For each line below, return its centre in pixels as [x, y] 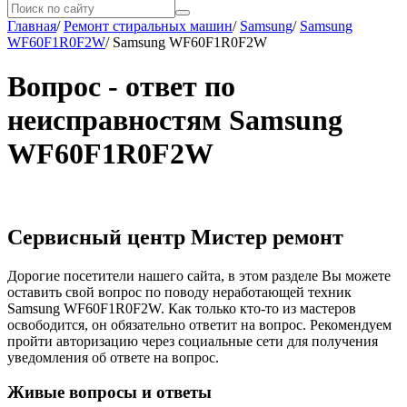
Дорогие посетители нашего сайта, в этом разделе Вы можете [199, 275]
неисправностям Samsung [175, 120]
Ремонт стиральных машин [148, 26]
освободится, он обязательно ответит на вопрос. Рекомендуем [199, 324]
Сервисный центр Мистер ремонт [175, 237]
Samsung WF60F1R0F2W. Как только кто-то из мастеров [182, 308]
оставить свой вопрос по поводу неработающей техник [179, 292]
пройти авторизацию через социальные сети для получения [193, 341]
